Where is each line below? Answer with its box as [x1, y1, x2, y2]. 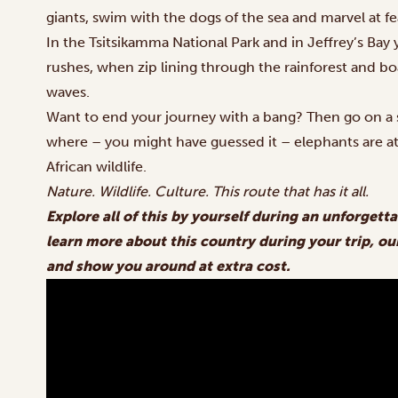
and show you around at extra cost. [46, 258, 290, 275]
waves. [46, 84, 90, 100]
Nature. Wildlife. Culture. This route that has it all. [46, 183, 369, 200]
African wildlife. [46, 158, 147, 175]
